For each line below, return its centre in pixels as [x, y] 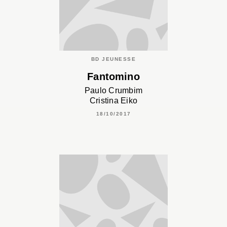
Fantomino [113, 76]
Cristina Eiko [113, 100]
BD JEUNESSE [113, 59]
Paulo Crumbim [113, 90]
